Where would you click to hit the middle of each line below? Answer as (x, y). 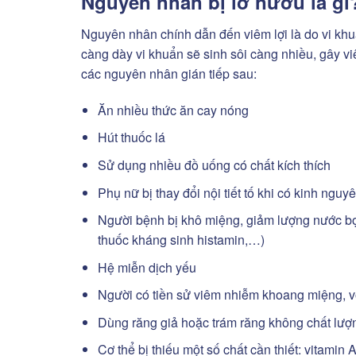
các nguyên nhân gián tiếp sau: (169, 73)
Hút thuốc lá (131, 137)
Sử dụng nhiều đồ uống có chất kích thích (214, 164)
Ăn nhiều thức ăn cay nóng (173, 110)
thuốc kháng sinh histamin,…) (181, 240)
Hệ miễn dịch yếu (147, 267)
